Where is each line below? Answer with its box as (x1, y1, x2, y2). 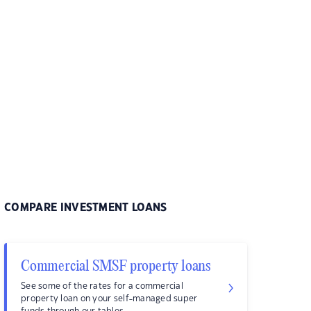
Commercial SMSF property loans (21, 258, 210, 276)
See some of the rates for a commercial (21, 282, 183, 291)
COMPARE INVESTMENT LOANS (4, 203, 167, 214)
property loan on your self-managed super (21, 294, 198, 303)
